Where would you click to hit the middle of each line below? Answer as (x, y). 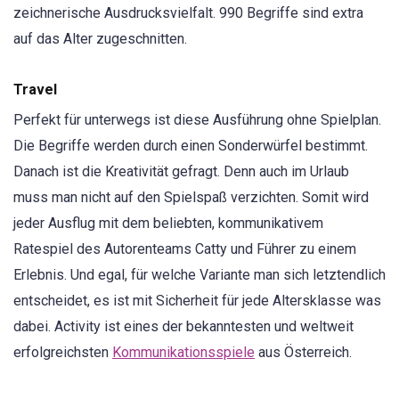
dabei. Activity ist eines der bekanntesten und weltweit (183, 327)
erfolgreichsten (63, 353)
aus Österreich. (303, 353)
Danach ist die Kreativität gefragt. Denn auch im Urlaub (181, 172)
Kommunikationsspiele (183, 353)
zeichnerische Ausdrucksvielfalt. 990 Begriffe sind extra (188, 13)
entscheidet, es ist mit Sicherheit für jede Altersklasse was (197, 301)
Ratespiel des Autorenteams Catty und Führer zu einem (185, 249)
